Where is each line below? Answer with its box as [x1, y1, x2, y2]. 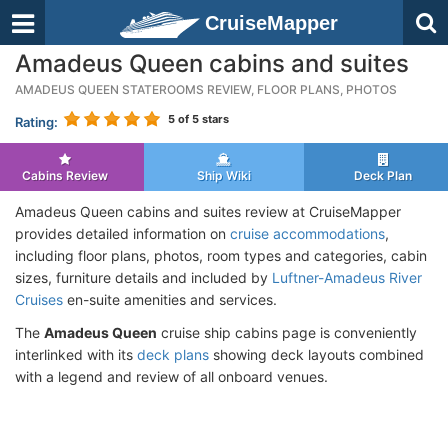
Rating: [15, 114, 58, 130]
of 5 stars [175, 112, 229, 126]
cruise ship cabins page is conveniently [157, 324, 417, 341]
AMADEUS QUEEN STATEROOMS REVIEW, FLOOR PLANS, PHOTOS [15, 82, 397, 97]
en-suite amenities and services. [63, 291, 277, 308]
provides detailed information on [15, 225, 230, 242]
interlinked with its [15, 346, 137, 363]
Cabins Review [21, 168, 108, 183]
